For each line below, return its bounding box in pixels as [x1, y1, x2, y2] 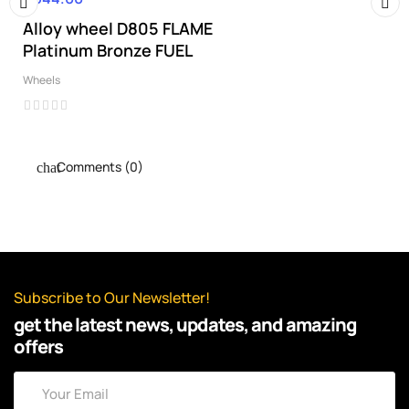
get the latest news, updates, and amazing [14, 312, 356, 338]
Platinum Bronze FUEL [23, 39, 193, 62]
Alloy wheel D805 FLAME [23, 17, 213, 40]
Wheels [23, 72, 60, 89]
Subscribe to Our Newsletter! [14, 288, 210, 309]
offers [14, 334, 63, 360]
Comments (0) [54, 158, 143, 176]
